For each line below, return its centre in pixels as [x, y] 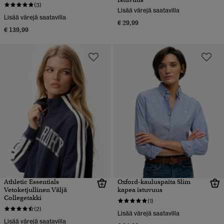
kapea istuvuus [140, 190]
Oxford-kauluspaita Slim [154, 182]
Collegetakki [23, 198]
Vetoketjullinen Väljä [35, 190]
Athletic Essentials [31, 182]
